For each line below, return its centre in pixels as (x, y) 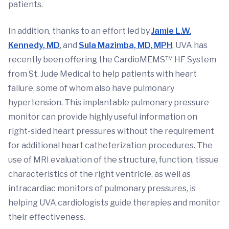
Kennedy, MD (34, 45)
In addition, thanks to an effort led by (80, 31)
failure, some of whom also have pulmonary (91, 88)
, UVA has (190, 45)
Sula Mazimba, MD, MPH (125, 45)
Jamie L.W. (171, 31)
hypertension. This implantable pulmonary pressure (109, 103)
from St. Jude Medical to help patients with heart (102, 74)
